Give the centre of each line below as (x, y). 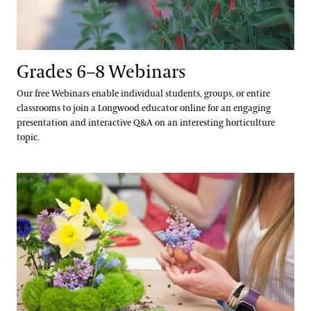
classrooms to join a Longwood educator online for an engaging (144, 108)
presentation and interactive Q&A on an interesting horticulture (146, 123)
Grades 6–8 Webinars (101, 72)
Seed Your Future (54, 181)
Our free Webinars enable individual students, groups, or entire (143, 94)
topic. (30, 137)
